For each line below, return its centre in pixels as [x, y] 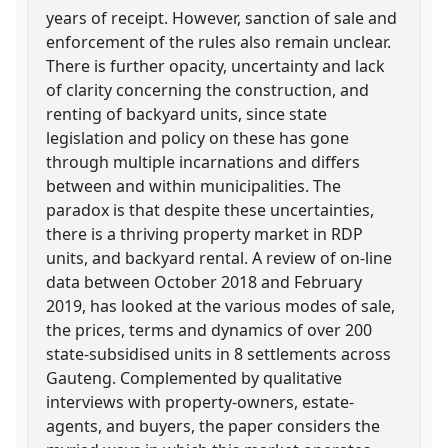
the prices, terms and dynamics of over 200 [209, 329]
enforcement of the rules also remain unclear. [219, 41]
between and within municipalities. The [194, 185]
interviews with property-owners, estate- [200, 401]
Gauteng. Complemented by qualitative [194, 377]
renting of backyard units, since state [187, 113]
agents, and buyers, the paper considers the [213, 425]
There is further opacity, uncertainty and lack [216, 65]
